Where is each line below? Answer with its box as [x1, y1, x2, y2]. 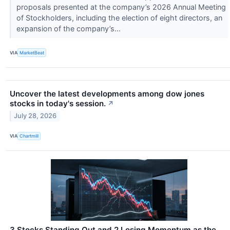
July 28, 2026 [14, 112, 57, 120]
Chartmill [20, 133, 39, 139]
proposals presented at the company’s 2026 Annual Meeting [16, 3, 226, 12]
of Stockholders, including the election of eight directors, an [16, 13, 222, 23]
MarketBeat [20, 50, 45, 56]
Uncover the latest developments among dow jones [10, 88, 204, 99]
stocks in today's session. [10, 98, 106, 108]
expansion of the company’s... [16, 24, 123, 33]
